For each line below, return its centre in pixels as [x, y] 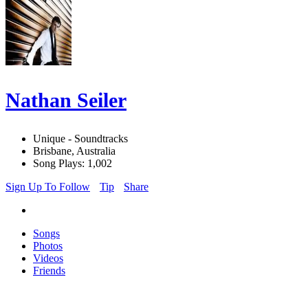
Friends [49, 271]
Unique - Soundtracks [80, 139]
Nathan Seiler [66, 100]
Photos [48, 246]
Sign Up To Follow [48, 187]
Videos [48, 258]
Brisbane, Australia [74, 151]
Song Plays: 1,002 [73, 164]
